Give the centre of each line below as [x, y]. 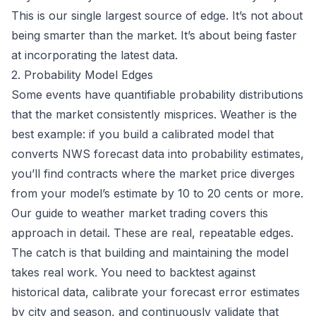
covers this [237, 213]
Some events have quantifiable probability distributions [157, 95]
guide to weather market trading [121, 213]
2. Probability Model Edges [82, 75]
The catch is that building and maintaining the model [150, 253]
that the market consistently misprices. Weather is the [154, 115]
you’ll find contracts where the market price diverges [153, 174]
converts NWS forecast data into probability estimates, [158, 154]
